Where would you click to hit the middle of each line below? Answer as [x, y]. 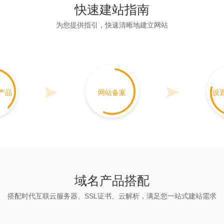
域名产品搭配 [112, 181]
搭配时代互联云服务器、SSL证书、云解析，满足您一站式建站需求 [112, 196]
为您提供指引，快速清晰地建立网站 [112, 25]
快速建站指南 [112, 10]
